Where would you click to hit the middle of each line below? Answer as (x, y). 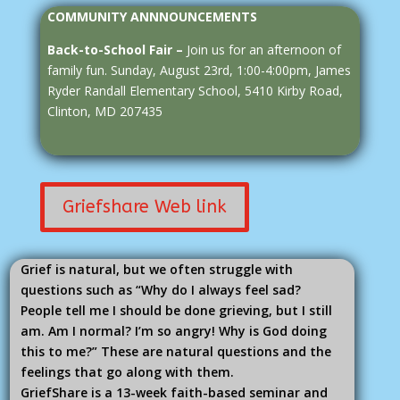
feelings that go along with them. (127, 371)
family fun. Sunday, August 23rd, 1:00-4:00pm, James (199, 70)
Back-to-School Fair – (117, 49)
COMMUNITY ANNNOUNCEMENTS (152, 16)
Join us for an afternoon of (263, 49)
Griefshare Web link (144, 206)
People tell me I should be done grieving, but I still (176, 310)
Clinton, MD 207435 (104, 111)
